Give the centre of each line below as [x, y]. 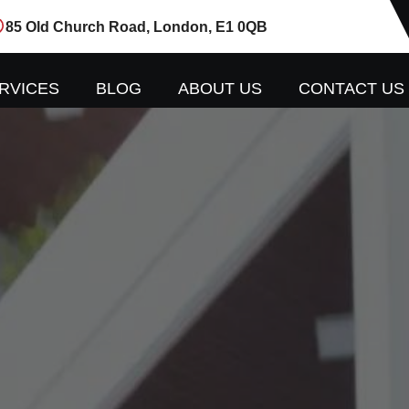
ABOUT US [220, 89]
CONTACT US [351, 89]
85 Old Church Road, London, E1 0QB [136, 26]
